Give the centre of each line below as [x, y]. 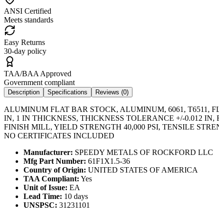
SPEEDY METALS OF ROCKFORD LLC [143, 152]
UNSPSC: [40, 205]
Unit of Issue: [45, 187]
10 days [75, 196]
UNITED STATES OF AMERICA [142, 170]
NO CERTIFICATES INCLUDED [59, 135]
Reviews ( [109, 92]
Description [24, 92]
